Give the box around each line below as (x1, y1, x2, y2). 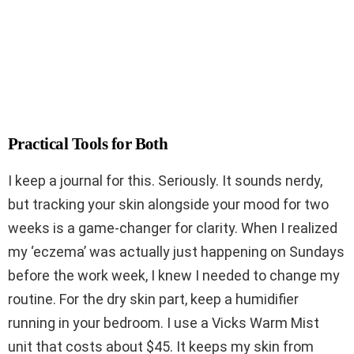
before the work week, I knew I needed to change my (8, 267, 340, 284)
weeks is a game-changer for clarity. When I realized (8, 220, 337, 237)
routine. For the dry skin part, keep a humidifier (8, 291, 299, 308)
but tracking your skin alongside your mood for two (8, 196, 329, 213)
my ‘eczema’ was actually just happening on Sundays (8, 243, 345, 261)
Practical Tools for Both (8, 134, 168, 154)
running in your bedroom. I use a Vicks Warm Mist (8, 314, 319, 332)
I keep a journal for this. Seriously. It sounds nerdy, (8, 172, 322, 190)
